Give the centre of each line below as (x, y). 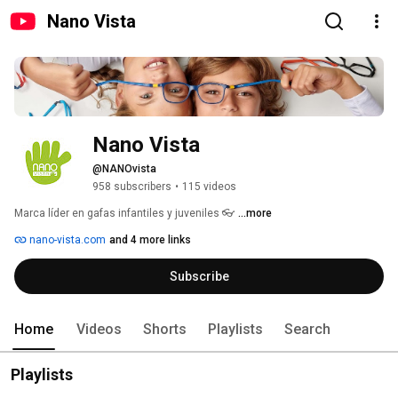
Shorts (165, 330)
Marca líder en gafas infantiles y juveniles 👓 (126, 214)
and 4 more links (150, 240)
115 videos (209, 187)
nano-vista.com (66, 240)
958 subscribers (132, 187)
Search (307, 330)
